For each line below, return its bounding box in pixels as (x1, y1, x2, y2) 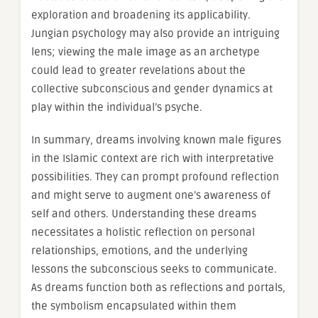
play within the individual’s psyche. (31, 101, 202, 114)
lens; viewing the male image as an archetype (31, 45, 260, 59)
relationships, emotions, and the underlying (31, 244, 248, 258)
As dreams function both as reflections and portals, (31, 281, 285, 295)
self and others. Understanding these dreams (31, 207, 256, 221)
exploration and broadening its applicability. (31, 9, 251, 22)
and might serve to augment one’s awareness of (31, 189, 270, 202)
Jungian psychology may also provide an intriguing (31, 27, 280, 40)
